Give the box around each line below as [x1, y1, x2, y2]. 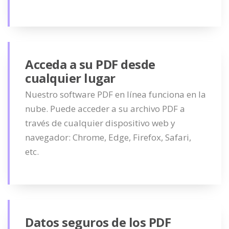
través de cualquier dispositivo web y [25, 117, 175, 129]
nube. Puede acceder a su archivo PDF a [25, 103, 185, 114]
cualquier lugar [25, 70, 116, 86]
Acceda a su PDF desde [25, 56, 155, 73]
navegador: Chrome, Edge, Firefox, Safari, [25, 131, 191, 143]
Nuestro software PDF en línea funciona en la [25, 88, 206, 100]
